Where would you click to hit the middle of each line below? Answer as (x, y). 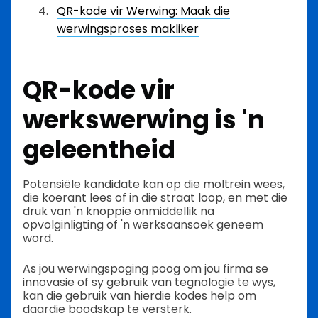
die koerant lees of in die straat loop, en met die (155, 197)
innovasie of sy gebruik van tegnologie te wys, (149, 282)
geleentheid (99, 150)
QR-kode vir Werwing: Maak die (143, 11)
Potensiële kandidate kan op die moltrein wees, (154, 184)
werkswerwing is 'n (144, 120)
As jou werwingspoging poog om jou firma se (146, 268)
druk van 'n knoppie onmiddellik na (119, 211)
